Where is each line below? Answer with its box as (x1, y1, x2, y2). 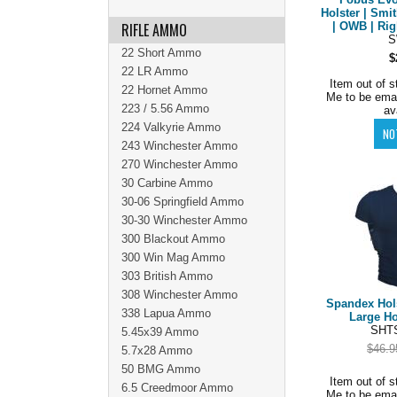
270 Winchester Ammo (121, 158, 237, 171)
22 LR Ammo (121, 65, 188, 78)
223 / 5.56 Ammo (121, 102, 209, 115)
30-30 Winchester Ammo (121, 214, 247, 227)
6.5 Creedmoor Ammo (121, 381, 233, 394)
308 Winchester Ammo (121, 288, 237, 301)
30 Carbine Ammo (121, 176, 213, 190)
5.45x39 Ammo (121, 325, 198, 339)
